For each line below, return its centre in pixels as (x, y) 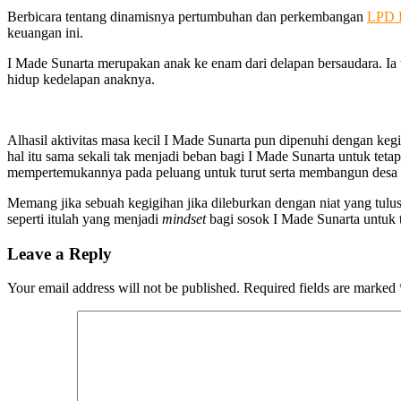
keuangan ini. (45, 32)
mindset (184, 218)
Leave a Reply (60, 253)
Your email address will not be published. (124, 288)
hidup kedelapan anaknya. (81, 79)
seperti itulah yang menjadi (85, 218)
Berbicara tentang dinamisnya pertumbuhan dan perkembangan (187, 16)
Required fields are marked (321, 288)
